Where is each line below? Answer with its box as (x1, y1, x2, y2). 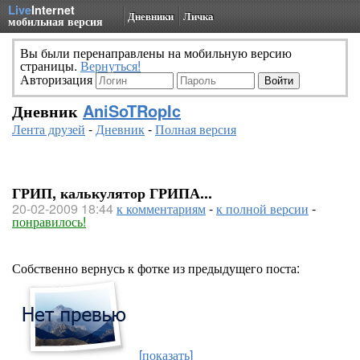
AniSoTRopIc (83, 99, 181, 122)
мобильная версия (8, 13, 103, 29)
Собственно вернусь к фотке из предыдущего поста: (12, 259, 300, 277)
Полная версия (155, 120, 236, 138)
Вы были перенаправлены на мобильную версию (20, 43, 292, 62)
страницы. (20, 56, 80, 75)
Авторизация (20, 70, 96, 88)
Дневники (128, 8, 174, 23)
